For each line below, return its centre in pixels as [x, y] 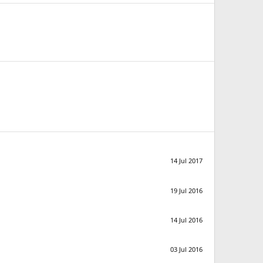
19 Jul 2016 [186, 190]
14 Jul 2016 [186, 220]
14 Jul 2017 [186, 161]
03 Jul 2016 [186, 249]
